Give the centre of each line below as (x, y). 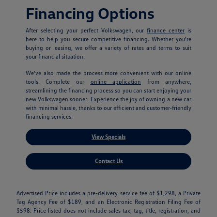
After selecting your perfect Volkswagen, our (86, 30)
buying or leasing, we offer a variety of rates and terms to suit (108, 47)
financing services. (49, 116)
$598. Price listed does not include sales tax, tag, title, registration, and (108, 210)
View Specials (108, 137)
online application (116, 81)
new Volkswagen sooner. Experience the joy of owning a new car (108, 99)
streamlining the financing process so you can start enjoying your (108, 90)
